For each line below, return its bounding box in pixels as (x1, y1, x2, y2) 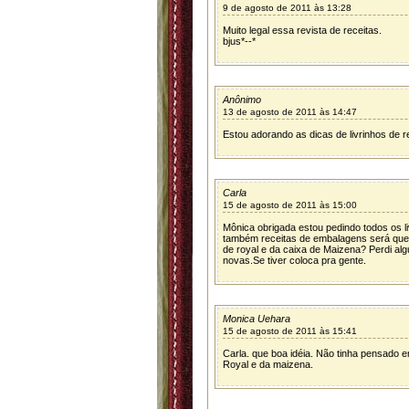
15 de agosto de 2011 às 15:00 (223, 200, 357, 210)
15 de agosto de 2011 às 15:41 (223, 326, 357, 336)
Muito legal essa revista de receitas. (223, 25, 382, 36)
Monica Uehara (223, 313, 290, 324)
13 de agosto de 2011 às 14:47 (223, 107, 357, 117)
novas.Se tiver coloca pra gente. (223, 255, 366, 266)
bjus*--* (223, 36, 256, 47)
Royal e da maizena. (223, 359, 313, 370)
